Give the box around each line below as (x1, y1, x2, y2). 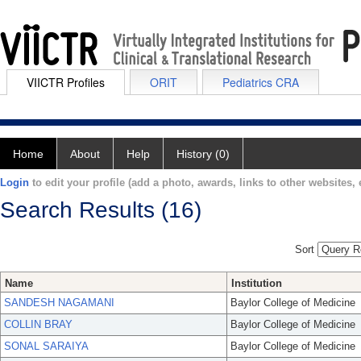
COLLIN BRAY (4, 318, 73, 331)
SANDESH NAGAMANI (4, 297, 114, 309)
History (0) (176, 147, 230, 160)
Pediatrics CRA (222, 74, 299, 90)
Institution (231, 277, 282, 290)
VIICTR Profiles (27, 74, 105, 90)
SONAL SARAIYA (4, 340, 89, 353)
